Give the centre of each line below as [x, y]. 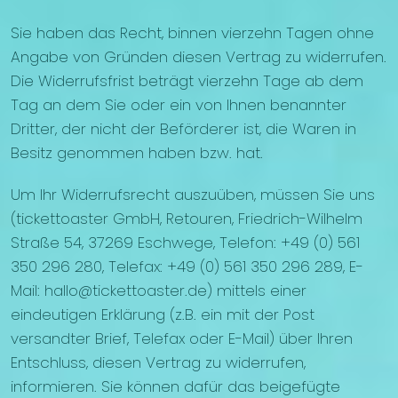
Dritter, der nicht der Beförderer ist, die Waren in [183, 129]
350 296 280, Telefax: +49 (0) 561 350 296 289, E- [187, 267]
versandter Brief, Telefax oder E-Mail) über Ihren [182, 339]
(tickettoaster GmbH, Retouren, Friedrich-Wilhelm [187, 219]
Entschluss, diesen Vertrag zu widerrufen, [158, 363]
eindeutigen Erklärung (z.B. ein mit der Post [163, 315]
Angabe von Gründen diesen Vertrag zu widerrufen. [199, 57]
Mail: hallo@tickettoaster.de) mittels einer [159, 291]
